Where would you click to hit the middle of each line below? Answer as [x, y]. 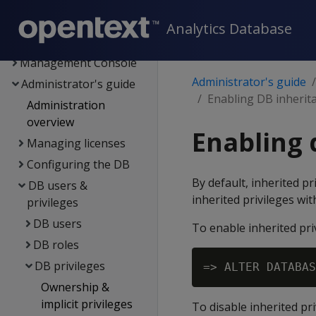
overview [51, 122]
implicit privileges [86, 304]
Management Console [78, 63]
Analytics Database [229, 29]
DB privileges [70, 266]
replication [48, 42]
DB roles [56, 245]
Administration [66, 105]
